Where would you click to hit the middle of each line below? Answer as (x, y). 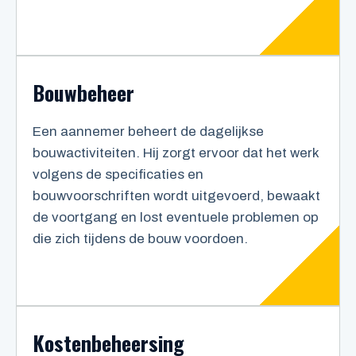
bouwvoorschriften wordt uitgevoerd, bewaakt (176, 196)
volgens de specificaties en (118, 175)
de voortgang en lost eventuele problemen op (176, 218)
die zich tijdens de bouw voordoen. (140, 239)
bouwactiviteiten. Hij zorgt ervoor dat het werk (176, 153)
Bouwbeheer (83, 93)
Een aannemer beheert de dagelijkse (148, 132)
